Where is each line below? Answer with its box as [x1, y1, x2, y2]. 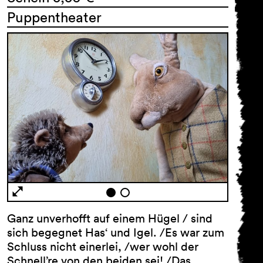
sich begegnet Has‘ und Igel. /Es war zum [7, 225, 224, 240]
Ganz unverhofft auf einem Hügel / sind [7, 211, 213, 226]
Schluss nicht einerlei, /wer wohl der [7, 240, 198, 254]
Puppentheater [7, 8, 102, 26]
